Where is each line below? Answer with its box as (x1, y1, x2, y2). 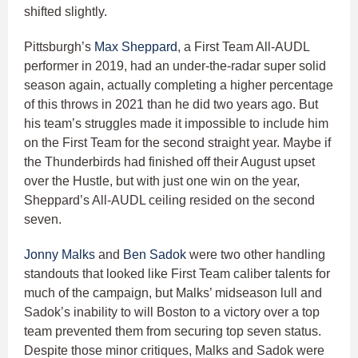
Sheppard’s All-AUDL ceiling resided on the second (24, 193, 315, 207)
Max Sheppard (94, 39, 177, 54)
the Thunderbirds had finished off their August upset (24, 154, 315, 169)
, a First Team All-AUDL (177, 39, 309, 54)
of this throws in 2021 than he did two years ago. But (24, 97, 318, 111)
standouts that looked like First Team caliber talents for (24, 266, 330, 280)
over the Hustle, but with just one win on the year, (24, 173, 300, 188)
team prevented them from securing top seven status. (24, 324, 321, 338)
